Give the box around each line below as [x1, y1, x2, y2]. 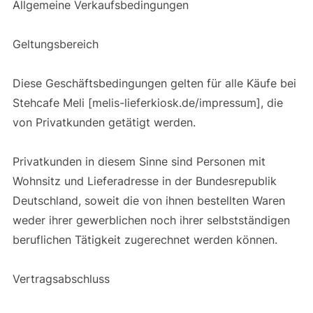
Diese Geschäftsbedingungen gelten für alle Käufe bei [12, 75, 296, 90]
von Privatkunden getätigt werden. [12, 115, 199, 129]
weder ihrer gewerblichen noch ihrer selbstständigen [12, 212, 290, 227]
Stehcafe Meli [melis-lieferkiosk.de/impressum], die [12, 95, 283, 110]
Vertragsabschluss [12, 271, 113, 286]
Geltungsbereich [12, 36, 102, 51]
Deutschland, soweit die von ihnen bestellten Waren [12, 193, 285, 208]
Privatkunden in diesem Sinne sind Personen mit [12, 154, 265, 168]
